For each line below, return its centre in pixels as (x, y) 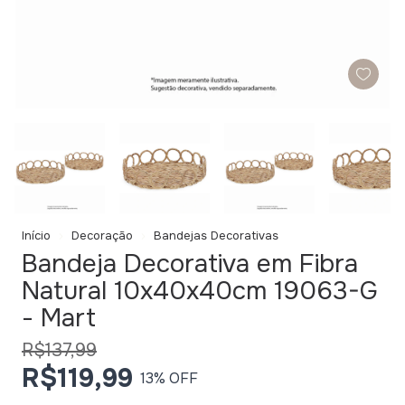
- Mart (59, 318)
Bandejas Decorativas (216, 235)
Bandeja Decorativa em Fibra (190, 264)
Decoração (102, 235)
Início (36, 235)
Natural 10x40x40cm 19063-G (200, 291)
